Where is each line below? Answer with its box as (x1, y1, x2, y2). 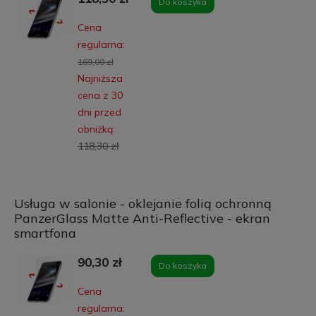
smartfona (13, 224, 76, 241)
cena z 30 (77, 88, 123, 102)
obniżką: (77, 122, 115, 135)
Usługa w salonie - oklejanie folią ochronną (13, 195, 272, 212)
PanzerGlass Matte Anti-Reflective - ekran (13, 209, 270, 226)
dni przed (77, 105, 121, 119)
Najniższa (77, 71, 123, 85)
